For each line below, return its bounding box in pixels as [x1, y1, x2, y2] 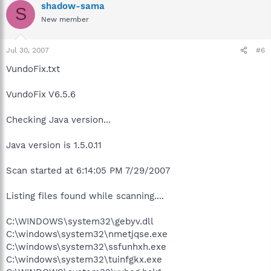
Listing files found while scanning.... [6, 191, 164, 201]
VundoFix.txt [6, 64, 60, 74]
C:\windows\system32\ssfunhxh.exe [6, 241, 166, 252]
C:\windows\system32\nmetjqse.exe [6, 229, 168, 240]
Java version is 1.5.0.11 [6, 140, 102, 151]
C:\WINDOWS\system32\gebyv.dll [6, 216, 154, 227]
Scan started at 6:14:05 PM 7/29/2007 [6, 165, 170, 176]
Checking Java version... [6, 114, 111, 125]
